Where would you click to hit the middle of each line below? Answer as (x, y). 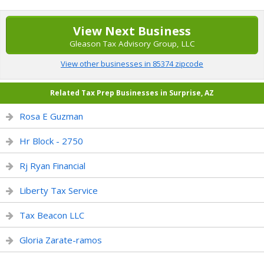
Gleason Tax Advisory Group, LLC (132, 44)
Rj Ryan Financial (52, 166)
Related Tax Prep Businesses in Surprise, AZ (132, 93)
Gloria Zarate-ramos (61, 240)
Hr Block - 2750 (51, 141)
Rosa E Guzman (51, 116)
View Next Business (132, 31)
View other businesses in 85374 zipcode (132, 64)
